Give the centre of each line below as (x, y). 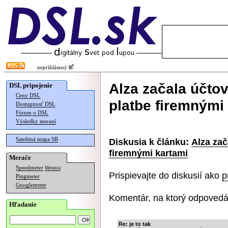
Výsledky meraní (36, 121)
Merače (20, 158)
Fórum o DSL (32, 113)
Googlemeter (31, 185)
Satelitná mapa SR (37, 139)
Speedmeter (30, 168)
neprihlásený (51, 67)
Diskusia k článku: (149, 142)
